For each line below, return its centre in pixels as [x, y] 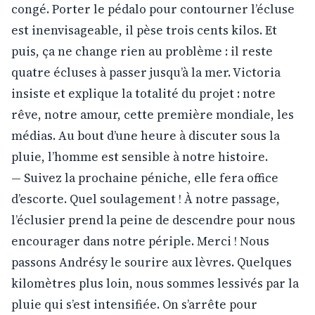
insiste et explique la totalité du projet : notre [143, 93]
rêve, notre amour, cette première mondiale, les [153, 114]
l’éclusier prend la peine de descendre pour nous [153, 220]
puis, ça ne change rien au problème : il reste [142, 51]
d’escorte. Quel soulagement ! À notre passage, [146, 199]
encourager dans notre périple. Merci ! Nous [140, 241]
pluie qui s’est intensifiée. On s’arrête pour [134, 304]
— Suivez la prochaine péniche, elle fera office [145, 178]
